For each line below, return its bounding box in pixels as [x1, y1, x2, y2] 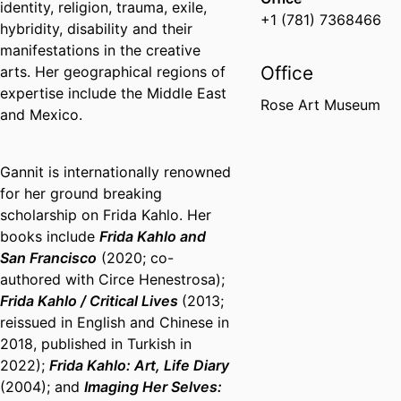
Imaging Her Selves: [84, 378, 222, 397]
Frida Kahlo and [99, 227, 206, 246]
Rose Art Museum [260, 96, 381, 115]
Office [260, 62, 314, 85]
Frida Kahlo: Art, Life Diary [49, 356, 229, 375]
